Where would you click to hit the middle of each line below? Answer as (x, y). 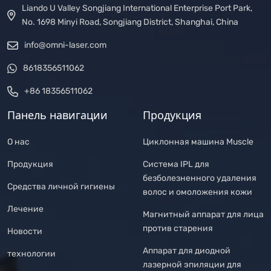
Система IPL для (176, 164)
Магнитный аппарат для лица (203, 214)
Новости (25, 231)
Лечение (25, 209)
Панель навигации (57, 115)
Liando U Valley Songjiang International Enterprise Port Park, (137, 8)
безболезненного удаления (200, 178)
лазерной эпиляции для (192, 265)
